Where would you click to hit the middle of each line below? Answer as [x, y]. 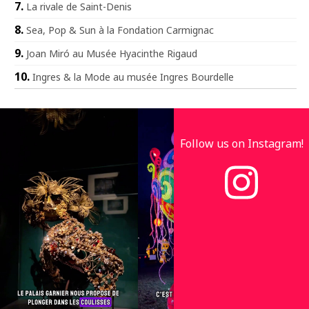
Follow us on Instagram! [241, 143]
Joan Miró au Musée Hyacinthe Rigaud [112, 53]
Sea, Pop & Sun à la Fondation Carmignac [120, 30]
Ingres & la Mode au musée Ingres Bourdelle [133, 77]
